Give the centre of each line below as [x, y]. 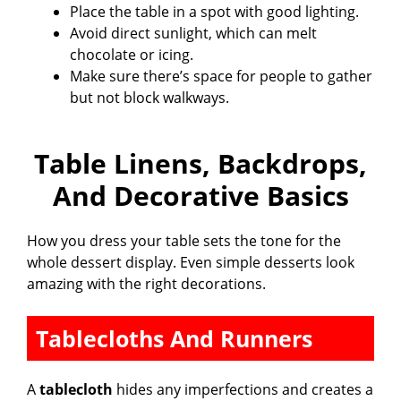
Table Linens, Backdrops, [200, 163]
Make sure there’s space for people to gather [221, 76]
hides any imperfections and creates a [243, 389]
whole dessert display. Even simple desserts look [191, 262]
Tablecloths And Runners [174, 338]
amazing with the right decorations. [146, 283]
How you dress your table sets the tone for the [184, 240]
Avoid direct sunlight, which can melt [193, 33]
